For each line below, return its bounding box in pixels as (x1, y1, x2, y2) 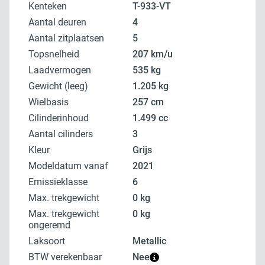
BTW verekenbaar (34, 251, 102, 263)
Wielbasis (37, 96, 69, 108)
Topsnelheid (34, 49, 79, 60)
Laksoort (34, 235, 65, 247)
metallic (141, 235, 166, 247)
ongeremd (28, 219, 70, 231)
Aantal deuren (34, 17, 86, 28)
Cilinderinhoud (34, 112, 89, 124)
